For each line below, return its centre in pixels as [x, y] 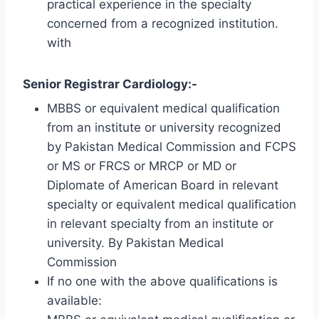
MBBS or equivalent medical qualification [163, 109]
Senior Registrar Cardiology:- [110, 84]
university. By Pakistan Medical [135, 243]
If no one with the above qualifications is [162, 282]
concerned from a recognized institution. [163, 23]
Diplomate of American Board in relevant [163, 185]
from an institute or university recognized [164, 128]
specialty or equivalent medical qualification [172, 205]
